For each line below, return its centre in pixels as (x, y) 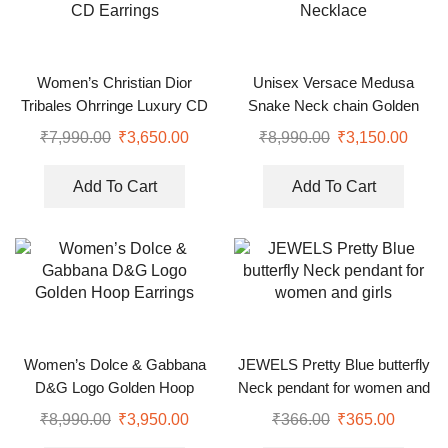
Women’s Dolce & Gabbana (114, 364)
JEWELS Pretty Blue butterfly (333, 364)
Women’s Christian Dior (114, 82)
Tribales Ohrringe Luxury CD (114, 105)
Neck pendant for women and (333, 387)
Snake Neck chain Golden (333, 105)
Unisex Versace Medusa (333, 82)
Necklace (333, 128)
